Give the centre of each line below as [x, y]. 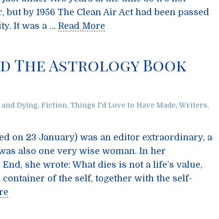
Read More [82, 26]
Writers [193, 105]
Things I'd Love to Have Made [123, 105]
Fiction [54, 105]
